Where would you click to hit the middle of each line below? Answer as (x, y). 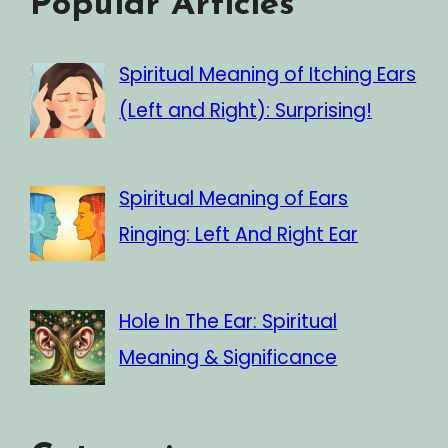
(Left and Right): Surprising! (246, 111)
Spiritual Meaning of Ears (234, 198)
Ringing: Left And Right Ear (239, 234)
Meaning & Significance (228, 358)
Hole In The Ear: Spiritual (228, 322)
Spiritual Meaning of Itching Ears (268, 75)
